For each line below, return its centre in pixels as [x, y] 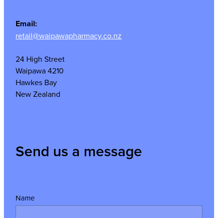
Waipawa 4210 [40, 70]
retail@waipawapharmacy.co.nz [69, 35]
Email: [26, 23]
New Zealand [38, 94]
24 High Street [40, 59]
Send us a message [79, 151]
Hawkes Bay [36, 82]
